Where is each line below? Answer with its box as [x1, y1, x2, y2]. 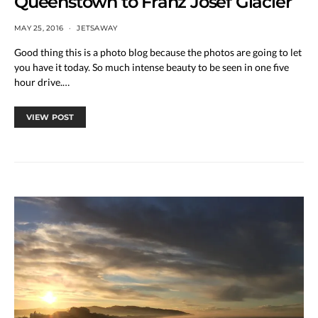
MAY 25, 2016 [14, 23, 63, 33]
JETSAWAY [77, 23, 118, 33]
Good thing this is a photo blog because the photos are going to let [14, 45, 302, 58]
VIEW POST [26, 111, 75, 122]
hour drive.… [14, 75, 70, 88]
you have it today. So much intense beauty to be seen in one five [14, 60, 289, 73]
